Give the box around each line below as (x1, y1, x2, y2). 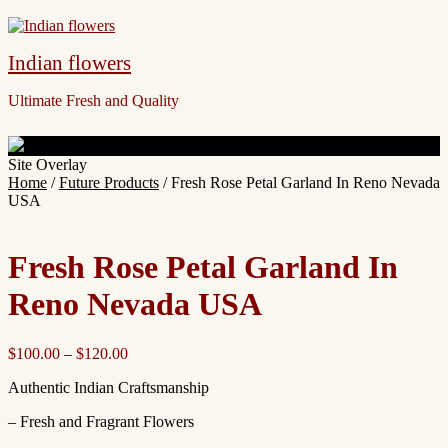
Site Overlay (8, 156, 87, 173)
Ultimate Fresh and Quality (8, 92, 179, 109)
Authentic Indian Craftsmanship (8, 378, 209, 396)
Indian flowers (8, 51, 131, 75)
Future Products (59, 174, 159, 191)
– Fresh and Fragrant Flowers (8, 412, 194, 430)
